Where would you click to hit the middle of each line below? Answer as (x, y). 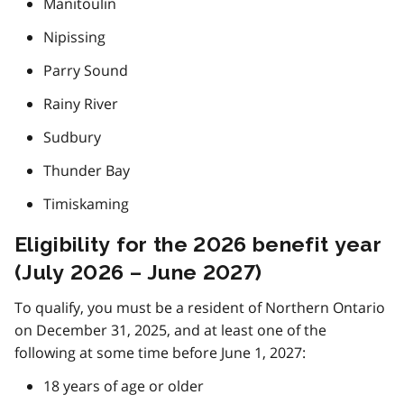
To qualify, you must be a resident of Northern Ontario (200, 308)
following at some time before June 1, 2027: (160, 353)
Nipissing (74, 37)
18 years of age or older (124, 386)
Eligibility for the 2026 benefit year (198, 244)
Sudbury (72, 138)
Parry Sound (86, 71)
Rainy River (81, 104)
